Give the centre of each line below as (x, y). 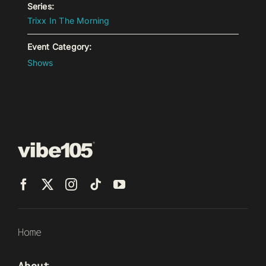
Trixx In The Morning (68, 21)
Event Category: (59, 47)
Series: (40, 7)
